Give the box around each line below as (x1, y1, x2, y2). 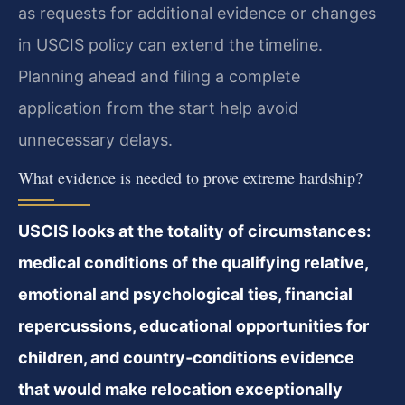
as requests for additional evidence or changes (18, 3, 376, 23)
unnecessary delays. (18, 129, 173, 149)
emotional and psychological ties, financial (18, 285, 353, 305)
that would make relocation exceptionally (18, 380, 343, 400)
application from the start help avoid (18, 98, 298, 118)
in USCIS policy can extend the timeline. (18, 34, 323, 54)
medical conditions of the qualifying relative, (18, 253, 368, 273)
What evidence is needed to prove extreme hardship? (18, 166, 363, 189)
